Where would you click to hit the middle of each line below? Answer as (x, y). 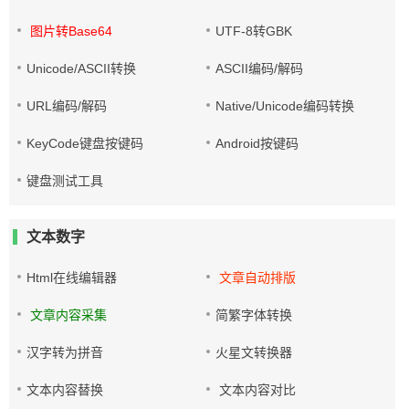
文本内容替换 (65, 390)
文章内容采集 (67, 315)
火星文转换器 (254, 352)
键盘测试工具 (65, 181)
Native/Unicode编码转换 (285, 106)
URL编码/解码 (67, 106)
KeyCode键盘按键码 (85, 143)
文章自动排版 (256, 278)
